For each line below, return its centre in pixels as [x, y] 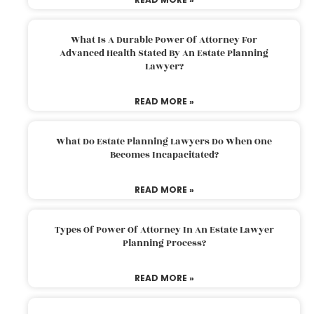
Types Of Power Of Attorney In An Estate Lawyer [164, 230]
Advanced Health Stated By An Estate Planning [164, 53]
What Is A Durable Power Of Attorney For [164, 40]
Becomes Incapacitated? [164, 155]
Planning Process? [164, 243]
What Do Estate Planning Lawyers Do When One [164, 141]
